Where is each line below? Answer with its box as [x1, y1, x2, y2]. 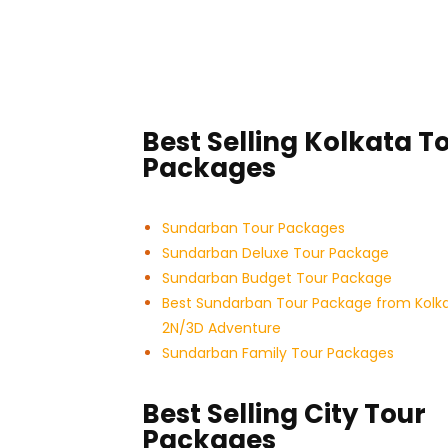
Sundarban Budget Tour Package [162, 268, 392, 289]
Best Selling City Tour [142, 396, 426, 433]
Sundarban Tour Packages [162, 218, 345, 239]
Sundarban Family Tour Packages [162, 343, 394, 364]
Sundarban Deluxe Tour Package [162, 243, 389, 264]
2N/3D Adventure [162, 318, 281, 339]
